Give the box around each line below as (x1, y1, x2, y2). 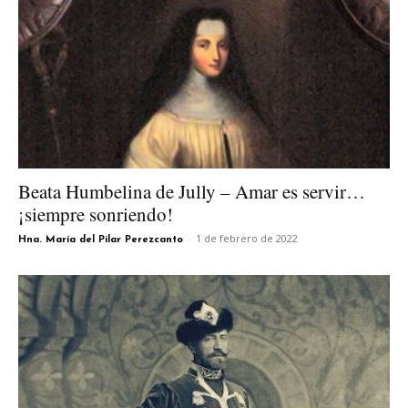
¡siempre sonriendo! (18, 201, 173, 228)
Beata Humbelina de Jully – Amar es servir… (18, 178, 365, 205)
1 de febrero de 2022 (196, 231, 298, 246)
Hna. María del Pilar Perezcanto (18, 235, 183, 246)
